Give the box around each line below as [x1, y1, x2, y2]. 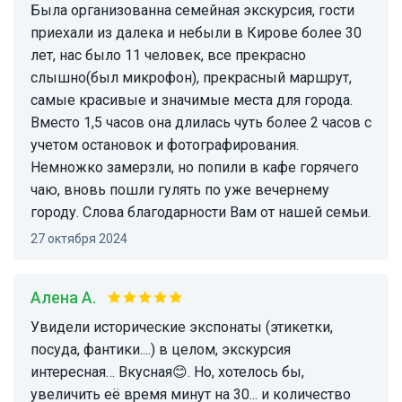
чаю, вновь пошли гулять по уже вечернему [31, 180, 329, 198]
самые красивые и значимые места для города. [31, 91, 353, 109]
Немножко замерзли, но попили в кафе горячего [31, 158, 359, 176]
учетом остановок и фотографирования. [31, 135, 299, 153]
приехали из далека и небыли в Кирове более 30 [31, 23, 362, 41]
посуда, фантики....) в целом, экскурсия [31, 340, 291, 358]
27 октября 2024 [38, 231, 127, 246]
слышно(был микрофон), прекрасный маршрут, [31, 68, 352, 86]
